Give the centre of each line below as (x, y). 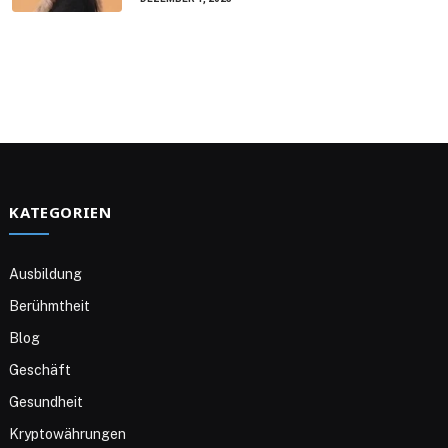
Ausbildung (46, 273)
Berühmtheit (50, 305)
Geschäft (40, 369)
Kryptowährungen (68, 433)
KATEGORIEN (60, 211)
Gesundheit (46, 401)
